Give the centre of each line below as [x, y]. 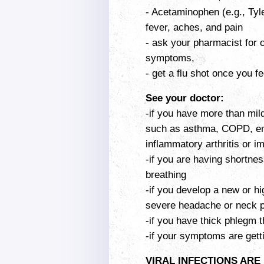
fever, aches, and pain [194, 27]
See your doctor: [185, 98]
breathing [166, 174]
